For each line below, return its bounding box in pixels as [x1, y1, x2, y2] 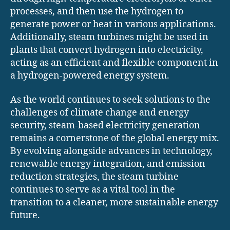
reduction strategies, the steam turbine [10, 171, 179, 183]
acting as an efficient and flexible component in [10, 56, 218, 69]
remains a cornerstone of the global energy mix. [10, 132, 219, 145]
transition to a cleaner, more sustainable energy [10, 197, 218, 209]
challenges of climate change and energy [10, 107, 189, 119]
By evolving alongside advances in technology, [10, 145, 213, 158]
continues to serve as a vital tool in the [10, 184, 175, 196]
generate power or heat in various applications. [10, 18, 216, 30]
